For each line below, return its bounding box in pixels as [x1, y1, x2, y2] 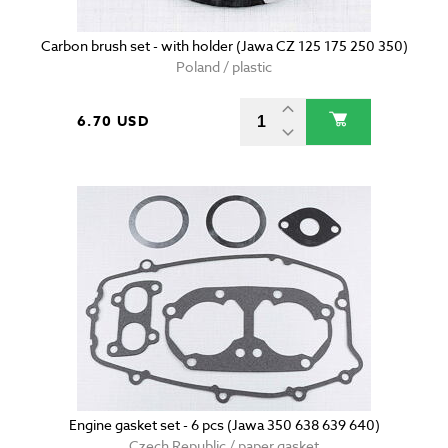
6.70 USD [77, 111, 150, 133]
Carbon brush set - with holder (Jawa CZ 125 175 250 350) [40, 36, 408, 56]
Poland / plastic [176, 57, 272, 77]
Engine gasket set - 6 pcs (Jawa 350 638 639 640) [68, 415, 380, 435]
